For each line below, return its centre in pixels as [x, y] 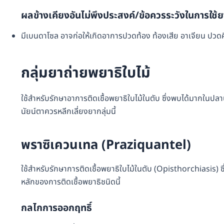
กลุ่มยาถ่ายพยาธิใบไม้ [86, 73]
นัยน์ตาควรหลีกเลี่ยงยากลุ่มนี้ [68, 111]
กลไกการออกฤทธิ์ [56, 208]
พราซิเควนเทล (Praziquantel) [106, 145]
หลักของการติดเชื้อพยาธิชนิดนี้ [71, 182]
